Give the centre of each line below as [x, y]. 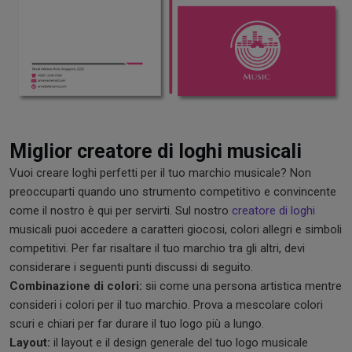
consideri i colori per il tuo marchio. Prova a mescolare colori [166, 305]
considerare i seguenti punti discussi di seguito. [131, 268]
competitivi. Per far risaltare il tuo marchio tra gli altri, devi [157, 249]
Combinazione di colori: [76, 286]
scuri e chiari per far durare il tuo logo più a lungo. [137, 324]
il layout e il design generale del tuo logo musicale [179, 343]
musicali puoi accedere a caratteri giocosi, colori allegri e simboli [176, 230]
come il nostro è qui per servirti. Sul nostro [121, 211]
